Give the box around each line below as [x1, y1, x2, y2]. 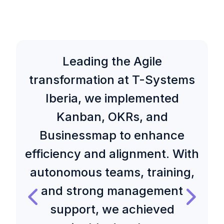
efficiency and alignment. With [25, 146, 199, 161]
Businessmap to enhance [39, 128, 184, 143]
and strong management [41, 183, 183, 198]
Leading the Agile [62, 54, 162, 69]
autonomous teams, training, [29, 165, 194, 180]
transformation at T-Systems [29, 72, 195, 87]
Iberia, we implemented [45, 91, 179, 106]
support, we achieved [49, 202, 174, 217]
